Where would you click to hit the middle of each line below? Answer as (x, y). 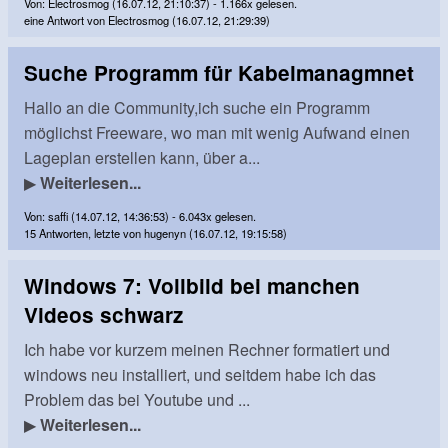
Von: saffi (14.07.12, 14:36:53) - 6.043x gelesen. (140, 215)
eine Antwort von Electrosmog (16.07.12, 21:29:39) (147, 19)
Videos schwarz (103, 315)
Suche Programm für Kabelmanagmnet (219, 73)
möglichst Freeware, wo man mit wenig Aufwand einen (217, 133)
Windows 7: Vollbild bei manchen (192, 286)
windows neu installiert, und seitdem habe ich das (200, 375)
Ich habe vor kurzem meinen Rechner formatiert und (207, 350)
